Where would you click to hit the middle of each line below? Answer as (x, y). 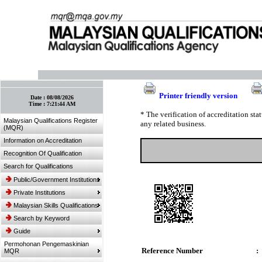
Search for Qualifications (38, 166)
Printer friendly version (198, 96)
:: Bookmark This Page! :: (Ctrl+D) (52, 84)
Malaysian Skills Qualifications (56, 205)
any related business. (173, 124)
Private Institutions (39, 192)
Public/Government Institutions (57, 180)
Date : (38, 97)
